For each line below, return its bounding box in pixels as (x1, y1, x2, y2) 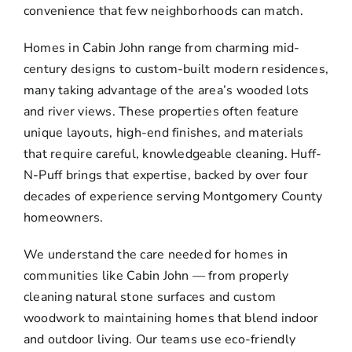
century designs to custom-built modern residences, (23, 60, 328, 78)
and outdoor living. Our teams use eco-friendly (23, 330, 296, 348)
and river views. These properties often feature (23, 102, 299, 120)
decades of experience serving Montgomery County (23, 187, 323, 205)
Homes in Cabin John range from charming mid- (23, 38, 300, 57)
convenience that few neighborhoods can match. (23, 2, 303, 20)
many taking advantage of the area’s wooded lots (23, 81, 310, 99)
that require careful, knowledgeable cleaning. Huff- (23, 145, 322, 163)
